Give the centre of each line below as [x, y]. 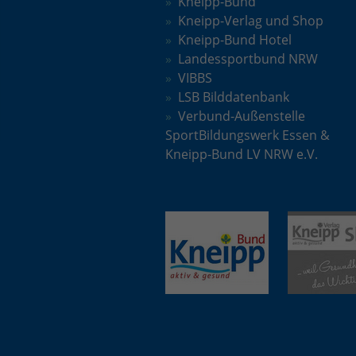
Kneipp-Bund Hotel [235, 40]
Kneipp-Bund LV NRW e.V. [242, 155]
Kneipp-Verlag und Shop [251, 21]
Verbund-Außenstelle [242, 116]
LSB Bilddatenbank [234, 97]
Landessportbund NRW [248, 59]
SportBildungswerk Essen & [248, 135]
